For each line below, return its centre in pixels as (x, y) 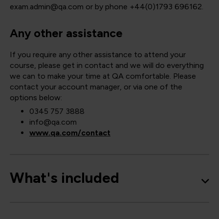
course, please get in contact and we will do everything (107, 66)
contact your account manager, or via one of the (96, 87)
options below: (36, 98)
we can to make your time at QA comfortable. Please (103, 76)
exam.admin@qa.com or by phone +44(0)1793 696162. (107, 7)
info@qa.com (53, 122)
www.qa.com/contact (70, 133)
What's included (65, 178)
